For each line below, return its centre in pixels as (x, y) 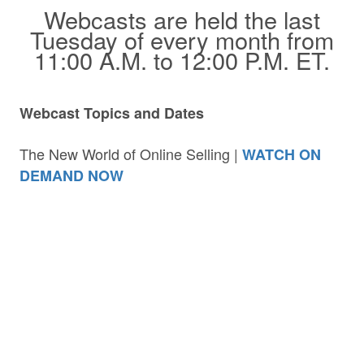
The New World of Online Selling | (131, 153)
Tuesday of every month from (182, 39)
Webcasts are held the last (182, 19)
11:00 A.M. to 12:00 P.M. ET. (182, 59)
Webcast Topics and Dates (112, 113)
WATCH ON (282, 154)
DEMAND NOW (71, 175)
